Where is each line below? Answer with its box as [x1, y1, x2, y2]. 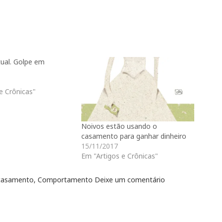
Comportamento [38, 175, 93, 184]
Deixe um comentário [95, 175, 165, 184]
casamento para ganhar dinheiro [81, 131, 186, 141]
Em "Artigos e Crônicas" [81, 151, 158, 161]
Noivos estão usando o [81, 121, 157, 131]
